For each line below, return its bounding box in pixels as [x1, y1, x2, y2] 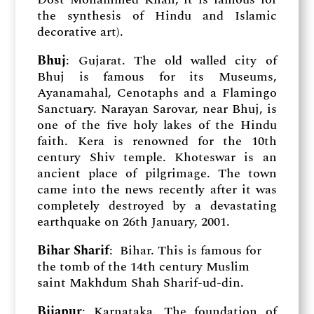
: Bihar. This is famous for [109, 241, 262, 260]
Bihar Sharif [37, 241, 110, 260]
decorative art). [37, 22, 124, 41]
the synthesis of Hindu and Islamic [37, 6, 277, 25]
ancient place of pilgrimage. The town [37, 164, 277, 183]
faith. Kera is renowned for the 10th [37, 132, 277, 151]
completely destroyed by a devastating [37, 196, 277, 215]
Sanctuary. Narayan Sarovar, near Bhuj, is [37, 100, 277, 118]
